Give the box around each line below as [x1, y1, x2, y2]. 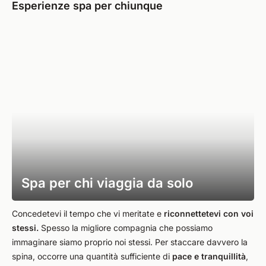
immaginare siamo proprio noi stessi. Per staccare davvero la [12, 237, 248, 247]
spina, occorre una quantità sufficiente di [12, 251, 172, 261]
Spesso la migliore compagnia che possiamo [39, 223, 213, 233]
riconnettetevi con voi [164, 208, 254, 218]
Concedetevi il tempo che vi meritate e [12, 208, 164, 218]
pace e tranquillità [172, 251, 246, 261]
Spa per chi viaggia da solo [21, 175, 193, 191]
